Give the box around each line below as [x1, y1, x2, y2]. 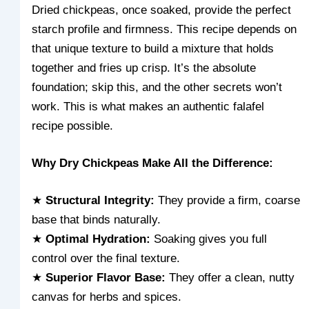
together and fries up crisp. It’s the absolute [32, 61, 257, 75]
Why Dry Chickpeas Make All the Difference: [32, 157, 274, 170]
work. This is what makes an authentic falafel [32, 100, 265, 114]
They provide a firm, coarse [154, 193, 301, 207]
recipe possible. [32, 119, 114, 133]
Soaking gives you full [150, 232, 268, 246]
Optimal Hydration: [46, 232, 151, 246]
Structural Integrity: [46, 193, 155, 207]
